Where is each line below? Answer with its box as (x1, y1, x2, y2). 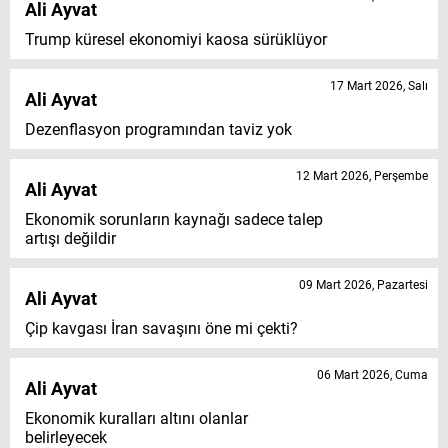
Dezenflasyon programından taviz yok (25, 120, 292, 140)
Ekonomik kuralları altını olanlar (25, 409, 248, 429)
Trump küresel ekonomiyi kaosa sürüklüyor (25, 30, 327, 50)
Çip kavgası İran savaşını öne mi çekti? (25, 319, 298, 339)
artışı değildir (25, 229, 116, 249)
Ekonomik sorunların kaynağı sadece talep (25, 210, 323, 230)
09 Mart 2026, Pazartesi (299, 278, 428, 293)
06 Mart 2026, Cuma (317, 368, 428, 383)
